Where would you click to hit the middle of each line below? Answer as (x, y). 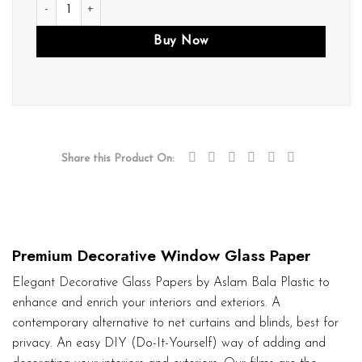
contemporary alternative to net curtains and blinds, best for (175, 323)
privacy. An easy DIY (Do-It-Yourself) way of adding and (169, 343)
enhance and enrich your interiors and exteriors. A (146, 303)
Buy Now (181, 41)
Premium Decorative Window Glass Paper (161, 256)
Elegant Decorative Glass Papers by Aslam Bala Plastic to (171, 282)
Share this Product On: (118, 159)
